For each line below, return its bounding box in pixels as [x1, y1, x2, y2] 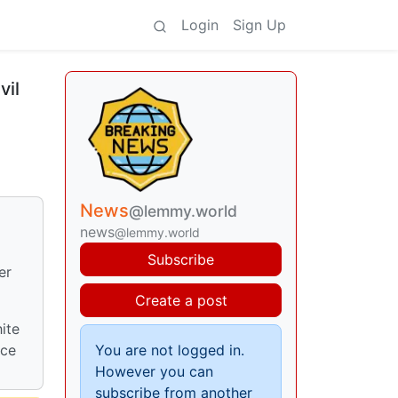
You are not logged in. [95, 341, 244, 359]
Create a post [134, 291, 227, 309]
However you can [95, 362, 213, 380]
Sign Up [233, 16, 286, 34]
